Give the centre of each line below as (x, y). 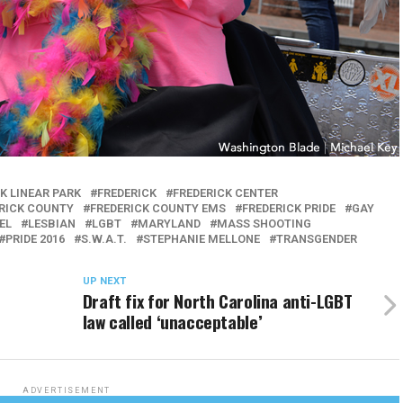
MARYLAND (169, 224)
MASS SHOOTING (264, 224)
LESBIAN (52, 224)
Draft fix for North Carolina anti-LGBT (217, 301)
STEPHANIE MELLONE (201, 239)
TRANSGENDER (317, 239)
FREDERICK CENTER (225, 193)
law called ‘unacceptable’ (172, 322)
